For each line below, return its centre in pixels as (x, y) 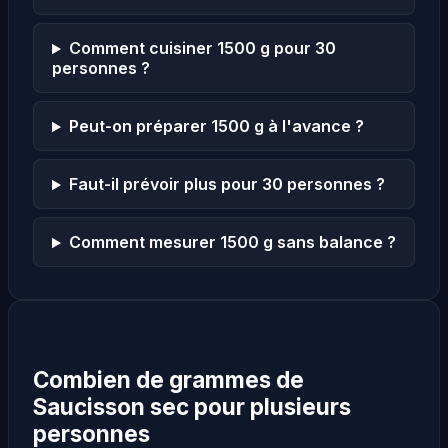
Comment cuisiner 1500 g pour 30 (202, 48)
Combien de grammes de (168, 379)
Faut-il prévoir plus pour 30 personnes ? (226, 184)
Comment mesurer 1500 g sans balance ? (232, 242)
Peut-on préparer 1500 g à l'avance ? (216, 126)
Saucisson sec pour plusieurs (192, 406)
